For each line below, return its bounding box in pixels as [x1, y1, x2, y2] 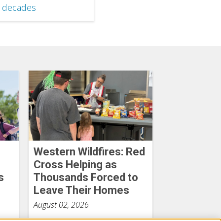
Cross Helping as [33, 158, 117, 171]
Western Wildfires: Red [33, 145, 145, 158]
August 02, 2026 [33, 199, 89, 210]
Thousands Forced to [33, 171, 138, 184]
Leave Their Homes [33, 184, 129, 196]
